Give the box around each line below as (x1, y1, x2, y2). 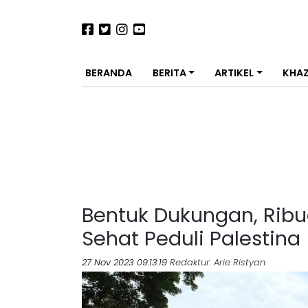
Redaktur (170, 256, 210, 269)
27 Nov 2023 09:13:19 (82, 256, 167, 269)
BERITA (152, 66, 186, 80)
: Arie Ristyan (210, 256, 265, 269)
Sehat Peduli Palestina (82, 225, 300, 252)
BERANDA (85, 66, 132, 80)
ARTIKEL (214, 66, 254, 80)
